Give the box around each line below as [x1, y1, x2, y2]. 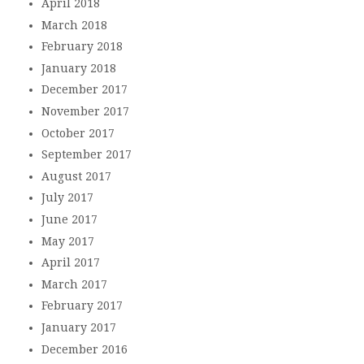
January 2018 [41, 61, 116, 75]
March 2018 [41, 18, 107, 32]
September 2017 [41, 148, 132, 162]
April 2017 [41, 256, 100, 270]
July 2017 [41, 191, 93, 205]
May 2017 [41, 234, 94, 248]
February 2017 [41, 299, 123, 313]
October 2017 [41, 126, 115, 140]
